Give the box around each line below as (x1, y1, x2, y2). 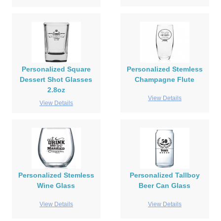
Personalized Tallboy (129, 171, 200, 180)
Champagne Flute (135, 75, 195, 84)
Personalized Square (21, 65, 91, 74)
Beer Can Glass (139, 182, 191, 190)
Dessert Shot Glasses (20, 75, 93, 84)
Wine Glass (37, 182, 75, 190)
